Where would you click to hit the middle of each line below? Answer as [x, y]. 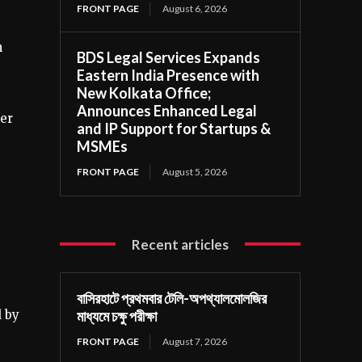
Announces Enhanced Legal [167, 110]
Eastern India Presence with [168, 75]
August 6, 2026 [195, 8]
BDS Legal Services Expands [169, 57]
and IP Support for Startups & [174, 128]
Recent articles [181, 244]
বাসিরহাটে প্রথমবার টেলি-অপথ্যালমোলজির [172, 298]
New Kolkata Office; [144, 93]
